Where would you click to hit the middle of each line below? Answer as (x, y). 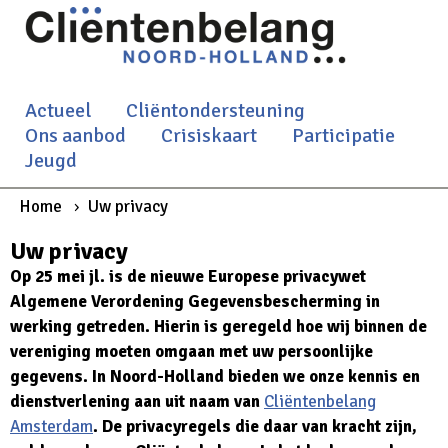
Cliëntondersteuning (215, 110)
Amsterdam (51, 427)
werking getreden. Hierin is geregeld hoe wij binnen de (218, 327)
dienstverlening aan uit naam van (137, 402)
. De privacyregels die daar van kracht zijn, (255, 427)
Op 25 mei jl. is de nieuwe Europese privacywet (188, 277)
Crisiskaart (209, 135)
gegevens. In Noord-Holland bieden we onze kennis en (215, 377)
